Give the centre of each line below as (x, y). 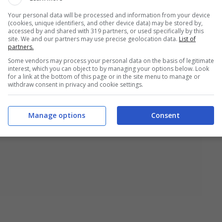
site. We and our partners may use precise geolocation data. (93, 39)
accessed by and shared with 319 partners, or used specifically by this (106, 31)
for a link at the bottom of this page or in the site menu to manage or (104, 76)
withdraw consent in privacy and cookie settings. (76, 84)
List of (187, 39)
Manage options (56, 115)
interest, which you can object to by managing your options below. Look (109, 68)
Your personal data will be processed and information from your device (109, 15)
